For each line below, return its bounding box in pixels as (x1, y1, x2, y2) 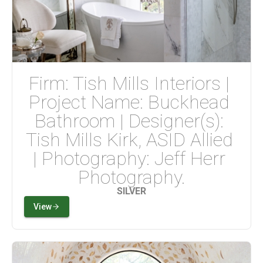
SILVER (117, 185, 146, 197)
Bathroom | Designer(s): (35, 109, 228, 132)
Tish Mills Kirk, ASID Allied (25, 128, 238, 151)
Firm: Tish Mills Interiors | (29, 72, 234, 95)
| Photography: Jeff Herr (33, 147, 230, 170)
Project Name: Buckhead (29, 90, 234, 113)
